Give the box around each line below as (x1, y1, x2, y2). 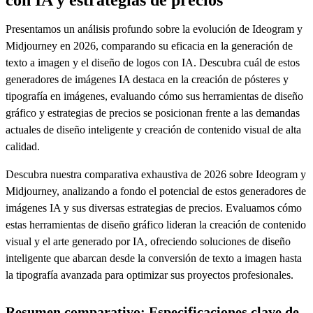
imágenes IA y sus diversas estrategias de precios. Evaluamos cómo (6, 201, 302, 214)
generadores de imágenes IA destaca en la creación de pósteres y (6, 73, 289, 85)
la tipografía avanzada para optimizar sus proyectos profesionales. (6, 268, 293, 281)
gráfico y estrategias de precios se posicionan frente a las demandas (6, 106, 300, 119)
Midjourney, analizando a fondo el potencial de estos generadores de (6, 184, 306, 197)
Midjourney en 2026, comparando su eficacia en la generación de (6, 39, 293, 52)
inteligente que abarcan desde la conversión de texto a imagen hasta (6, 252, 302, 264)
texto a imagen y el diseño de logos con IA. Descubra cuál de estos (6, 56, 300, 68)
